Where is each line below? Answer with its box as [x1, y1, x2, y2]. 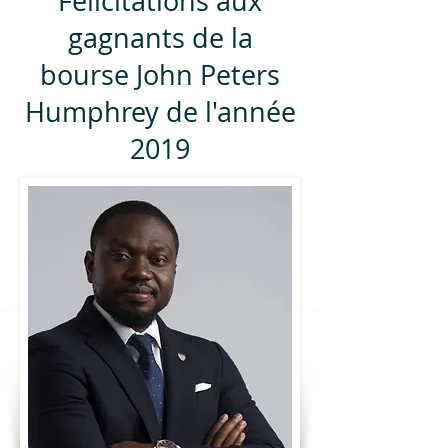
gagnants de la [67, 20, 253, 56]
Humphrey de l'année [24, 94, 296, 130]
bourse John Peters [40, 57, 280, 93]
